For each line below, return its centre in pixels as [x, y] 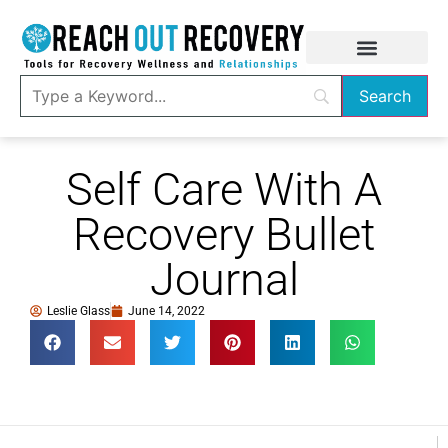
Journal [224, 279]
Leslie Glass [78, 311]
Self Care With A [224, 189]
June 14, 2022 [166, 311]
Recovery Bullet [224, 234]
